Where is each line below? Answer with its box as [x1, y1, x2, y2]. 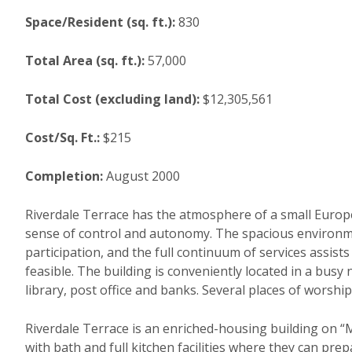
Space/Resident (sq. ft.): [25, 13, 175, 31]
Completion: [25, 167, 103, 185]
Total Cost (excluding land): [25, 90, 200, 108]
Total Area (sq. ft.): [25, 52, 145, 69]
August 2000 [103, 167, 180, 185]
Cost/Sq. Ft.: [25, 129, 100, 146]
